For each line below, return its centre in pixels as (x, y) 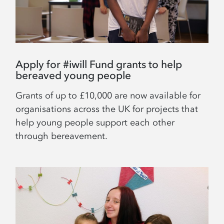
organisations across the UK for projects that (107, 109)
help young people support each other (95, 122)
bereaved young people (73, 75)
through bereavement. (62, 136)
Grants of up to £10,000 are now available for (108, 95)
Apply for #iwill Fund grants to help (99, 64)
